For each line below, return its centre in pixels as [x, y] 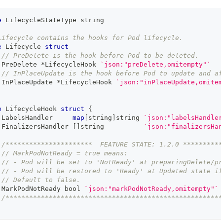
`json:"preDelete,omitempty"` [155, 65]
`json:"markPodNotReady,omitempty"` [151, 189]
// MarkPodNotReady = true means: [65, 153]
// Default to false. [41, 180]
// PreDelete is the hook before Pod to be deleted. [102, 56]
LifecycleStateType [41, 20]
